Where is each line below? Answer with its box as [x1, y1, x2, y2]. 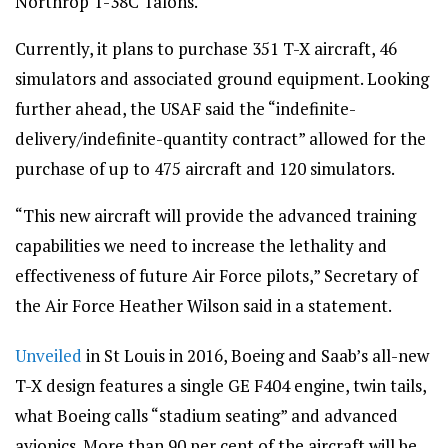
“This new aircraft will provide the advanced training [15, 204, 416, 227]
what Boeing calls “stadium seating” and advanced [15, 404, 398, 427]
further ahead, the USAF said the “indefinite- [15, 97, 356, 120]
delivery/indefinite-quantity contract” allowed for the [15, 127, 426, 150]
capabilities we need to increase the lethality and [15, 234, 387, 257]
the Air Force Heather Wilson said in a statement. [15, 294, 392, 317]
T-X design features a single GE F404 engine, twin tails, [15, 374, 426, 397]
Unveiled [15, 344, 82, 367]
